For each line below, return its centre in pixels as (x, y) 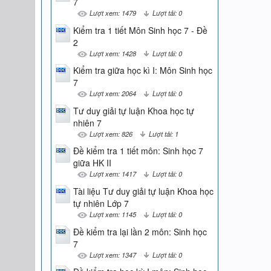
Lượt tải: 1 (163, 133)
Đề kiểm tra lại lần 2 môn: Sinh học (140, 231)
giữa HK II (92, 163)
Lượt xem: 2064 (113, 93)
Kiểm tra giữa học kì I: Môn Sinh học (142, 70)
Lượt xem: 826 (111, 133)
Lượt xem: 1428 (113, 53)
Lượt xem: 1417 (113, 174)
